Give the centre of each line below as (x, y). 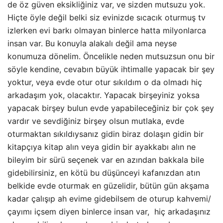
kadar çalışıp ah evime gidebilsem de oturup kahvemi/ (109, 199)
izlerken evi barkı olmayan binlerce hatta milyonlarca (107, 31)
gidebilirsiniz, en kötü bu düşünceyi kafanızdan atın (104, 173)
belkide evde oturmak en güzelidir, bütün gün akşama (108, 186)
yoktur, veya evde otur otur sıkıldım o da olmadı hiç (105, 82)
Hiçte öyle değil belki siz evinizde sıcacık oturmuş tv (107, 18)
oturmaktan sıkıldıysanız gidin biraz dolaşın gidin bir (106, 134)
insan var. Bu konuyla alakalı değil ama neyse (92, 44)
